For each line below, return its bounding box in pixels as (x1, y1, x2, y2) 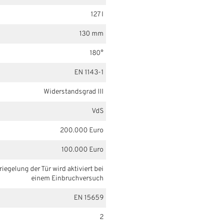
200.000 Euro (60, 126, 104, 135)
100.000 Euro (61, 145, 104, 154)
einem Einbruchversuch (31, 174, 104, 183)
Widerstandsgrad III (44, 87, 104, 96)
